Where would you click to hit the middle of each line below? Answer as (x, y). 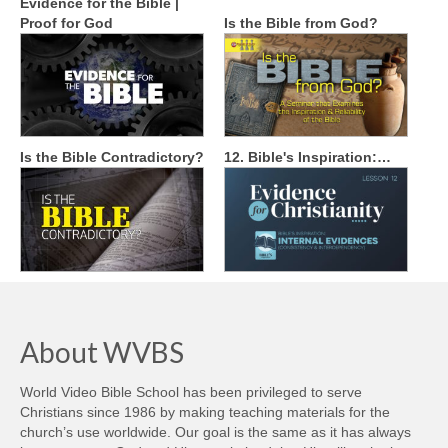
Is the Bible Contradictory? (112, 157)
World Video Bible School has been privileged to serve (191, 391)
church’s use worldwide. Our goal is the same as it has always (215, 431)
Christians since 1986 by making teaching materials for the (205, 411)
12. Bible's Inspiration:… (307, 157)
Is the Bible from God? (301, 22)
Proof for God (66, 22)
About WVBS (102, 351)
